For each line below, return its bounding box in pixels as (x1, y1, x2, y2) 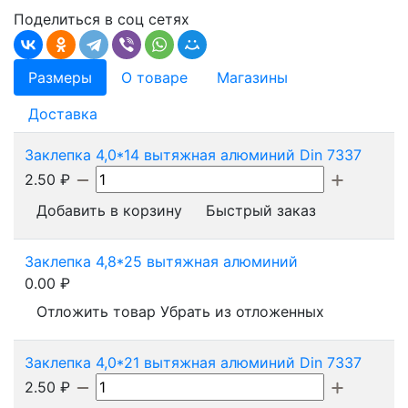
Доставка (28, 104, 97, 123)
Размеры (28, 67, 92, 87)
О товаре (121, 67, 188, 87)
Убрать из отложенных (160, 301, 324, 321)
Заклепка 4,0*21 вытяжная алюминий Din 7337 (25, 352, 362, 372)
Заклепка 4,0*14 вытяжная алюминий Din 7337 (25, 145, 362, 164)
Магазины (217, 67, 288, 87)
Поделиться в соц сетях (14, 9, 189, 28)
